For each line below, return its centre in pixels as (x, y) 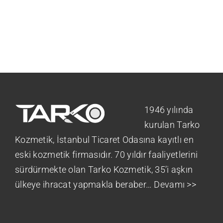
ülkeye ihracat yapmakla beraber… (85, 184)
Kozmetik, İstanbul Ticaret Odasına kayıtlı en (104, 139)
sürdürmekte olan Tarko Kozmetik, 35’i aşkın (104, 169)
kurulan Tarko (172, 124)
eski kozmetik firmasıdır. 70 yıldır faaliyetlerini (107, 154)
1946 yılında (169, 110)
